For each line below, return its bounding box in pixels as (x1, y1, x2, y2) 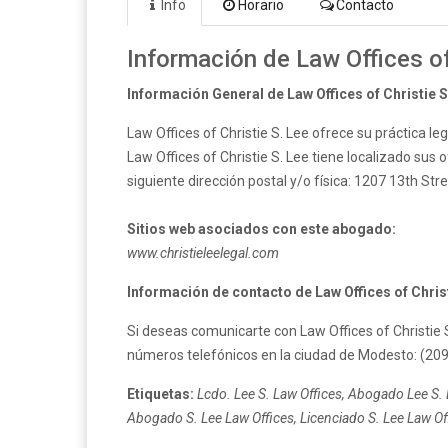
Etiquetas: (127, 386, 194, 402)
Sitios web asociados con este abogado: (127, 221, 396, 237)
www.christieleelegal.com (127, 245, 279, 261)
